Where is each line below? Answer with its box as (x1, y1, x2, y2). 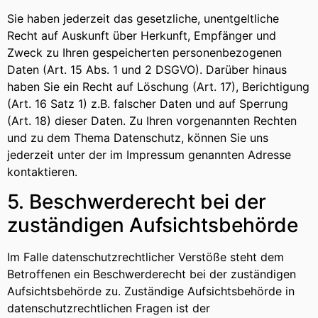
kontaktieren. (7, 164, 77, 179)
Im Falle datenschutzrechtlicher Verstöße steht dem (7, 250, 284, 265)
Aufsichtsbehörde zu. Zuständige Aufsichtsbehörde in (7, 284, 295, 299)
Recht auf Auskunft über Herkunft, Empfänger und (7, 28, 276, 43)
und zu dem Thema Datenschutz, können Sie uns (7, 130, 268, 145)
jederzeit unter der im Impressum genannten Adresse (7, 147, 291, 162)
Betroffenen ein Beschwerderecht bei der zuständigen (7, 267, 296, 282)
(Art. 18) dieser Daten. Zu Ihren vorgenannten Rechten (7, 113, 297, 128)
